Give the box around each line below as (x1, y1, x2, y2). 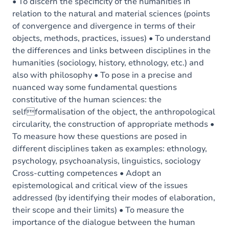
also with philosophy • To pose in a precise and (12, 70, 192, 81)
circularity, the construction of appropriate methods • (12, 119, 214, 130)
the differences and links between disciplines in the (12, 45, 211, 56)
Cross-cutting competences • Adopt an (12, 168, 162, 179)
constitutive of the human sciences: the (12, 94, 162, 105)
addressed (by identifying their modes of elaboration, (12, 192, 215, 203)
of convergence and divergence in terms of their (12, 20, 195, 32)
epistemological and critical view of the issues (12, 180, 188, 191)
